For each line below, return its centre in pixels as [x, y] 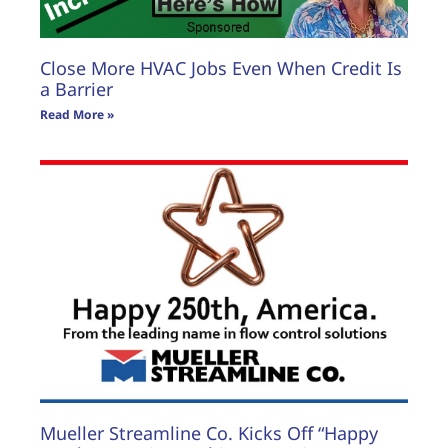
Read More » [77, 115]
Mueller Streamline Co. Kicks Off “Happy [209, 433]
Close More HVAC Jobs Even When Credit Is [221, 68]
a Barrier [76, 89]
